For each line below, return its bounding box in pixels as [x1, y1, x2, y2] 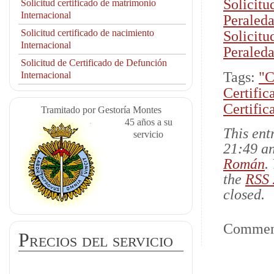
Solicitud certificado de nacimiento [21, 28, 154, 38]
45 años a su [124, 117, 172, 127]
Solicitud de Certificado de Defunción [21, 57, 167, 68]
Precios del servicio [18, 229, 173, 251]
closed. [223, 187, 265, 202]
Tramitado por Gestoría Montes [40, 105, 161, 115]
